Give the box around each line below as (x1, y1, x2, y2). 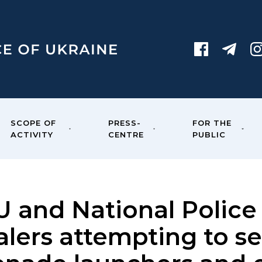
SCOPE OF (10, 118, 56, 127)
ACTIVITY (10, 130, 53, 139)
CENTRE (108, 130, 144, 139)
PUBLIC (192, 130, 226, 139)
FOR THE (192, 118, 232, 127)
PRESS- (108, 118, 142, 127)
